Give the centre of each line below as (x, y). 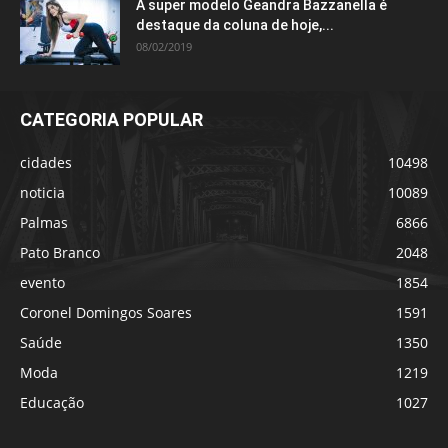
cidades (46, 163)
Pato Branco (60, 253)
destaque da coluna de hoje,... (235, 25)
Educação (52, 403)
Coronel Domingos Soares (106, 313)
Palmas (44, 223)
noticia (42, 193)
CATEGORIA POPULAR (111, 120)
